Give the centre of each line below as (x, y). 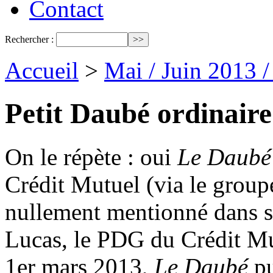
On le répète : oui (91, 157)
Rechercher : (29, 39)
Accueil (42, 70)
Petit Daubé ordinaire (138, 114)
